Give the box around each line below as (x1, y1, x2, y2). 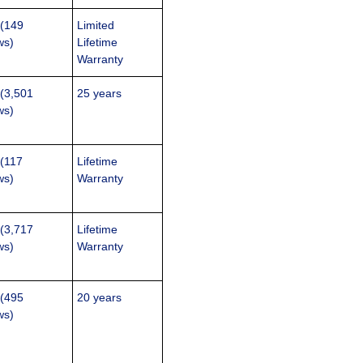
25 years (77, 87, 122, 100)
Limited (77, 19, 115, 32)
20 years (77, 291, 122, 305)
